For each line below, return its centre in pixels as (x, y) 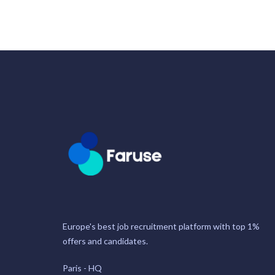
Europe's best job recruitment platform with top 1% (161, 226)
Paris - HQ (82, 268)
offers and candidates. (105, 241)
